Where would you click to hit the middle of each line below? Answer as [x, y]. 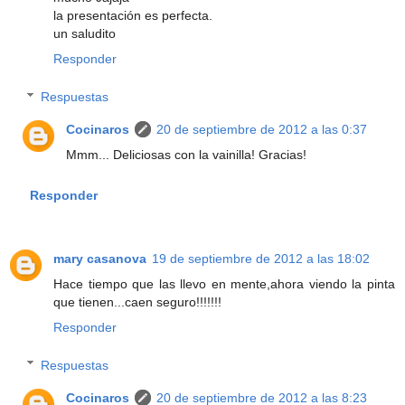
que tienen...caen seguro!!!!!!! [137, 302]
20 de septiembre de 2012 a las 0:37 [262, 129]
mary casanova [100, 259]
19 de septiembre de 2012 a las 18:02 [261, 259]
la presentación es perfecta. [133, 16]
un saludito [85, 34]
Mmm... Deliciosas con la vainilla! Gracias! [187, 154]
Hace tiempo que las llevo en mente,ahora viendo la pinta [224, 284]
